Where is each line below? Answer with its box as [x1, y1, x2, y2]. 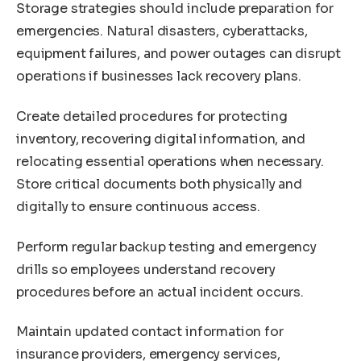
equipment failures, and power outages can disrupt [16, 45, 342, 63]
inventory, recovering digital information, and [16, 131, 305, 147]
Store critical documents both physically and [16, 176, 302, 193]
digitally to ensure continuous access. [16, 198, 260, 215]
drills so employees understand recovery [16, 260, 276, 278]
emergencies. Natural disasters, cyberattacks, [16, 23, 308, 40]
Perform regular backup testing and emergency [16, 238, 317, 255]
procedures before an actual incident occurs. [16, 283, 304, 301]
